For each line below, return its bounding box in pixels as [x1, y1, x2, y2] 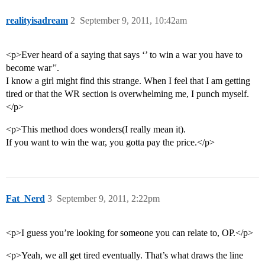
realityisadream [6, 15, 68, 26]
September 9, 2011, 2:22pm [57, 193, 160, 204]
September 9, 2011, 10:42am [80, 15, 187, 26]
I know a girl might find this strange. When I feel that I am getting [6, 76, 250, 86]
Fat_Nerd [6, 193, 45, 204]
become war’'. [6, 63, 59, 73]
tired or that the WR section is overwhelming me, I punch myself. [6, 89, 249, 99]
